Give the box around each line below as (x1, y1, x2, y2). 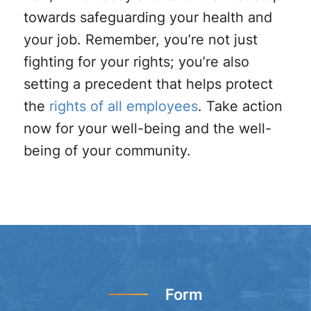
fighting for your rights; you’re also (23, 51, 249, 72)
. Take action (197, 96, 283, 116)
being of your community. (23, 140, 191, 160)
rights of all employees (44, 96, 198, 116)
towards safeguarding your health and (23, 7, 272, 27)
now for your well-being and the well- (23, 118, 271, 138)
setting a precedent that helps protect (23, 74, 273, 94)
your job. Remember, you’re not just (23, 29, 258, 49)
